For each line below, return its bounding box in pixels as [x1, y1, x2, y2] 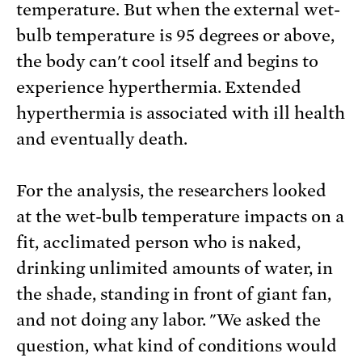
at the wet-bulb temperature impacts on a [16, 207, 345, 227]
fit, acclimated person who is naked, [16, 233, 301, 253]
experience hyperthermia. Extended [16, 78, 302, 98]
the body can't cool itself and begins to [16, 52, 319, 72]
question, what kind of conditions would [16, 336, 338, 356]
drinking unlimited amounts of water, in [16, 259, 334, 279]
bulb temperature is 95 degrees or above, [16, 26, 335, 46]
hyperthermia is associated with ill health [16, 103, 346, 124]
